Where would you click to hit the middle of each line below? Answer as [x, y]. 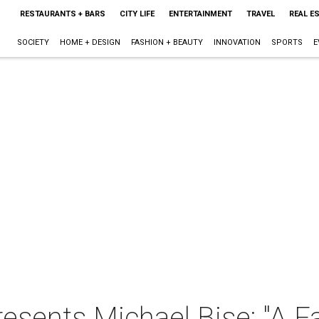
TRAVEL [260, 14]
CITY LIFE [137, 14]
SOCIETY [33, 42]
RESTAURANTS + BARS [62, 14]
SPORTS [287, 42]
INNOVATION [237, 42]
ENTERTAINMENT [200, 14]
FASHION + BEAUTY [167, 42]
